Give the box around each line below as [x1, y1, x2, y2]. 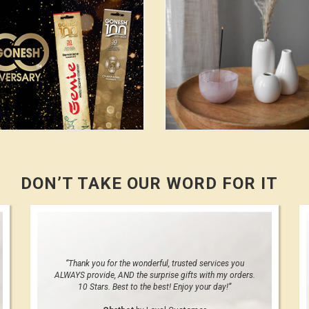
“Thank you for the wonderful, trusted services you [65, 258, 244, 268]
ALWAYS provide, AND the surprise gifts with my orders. [54, 270, 255, 280]
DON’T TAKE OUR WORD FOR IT [21, 173, 278, 193]
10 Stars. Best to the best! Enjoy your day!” [78, 281, 231, 292]
